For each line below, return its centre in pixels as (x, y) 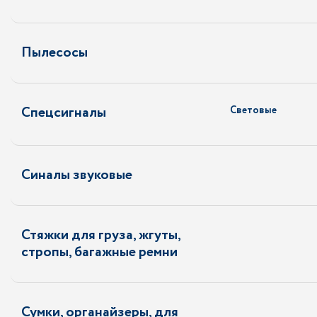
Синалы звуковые (77, 175)
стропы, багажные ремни (99, 252)
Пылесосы (54, 53)
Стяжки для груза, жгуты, (101, 235)
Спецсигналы (64, 113)
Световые (253, 110)
